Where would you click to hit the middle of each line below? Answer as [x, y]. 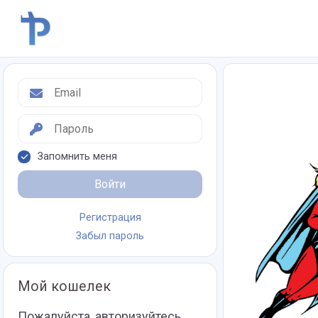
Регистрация [110, 218]
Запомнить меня [77, 157]
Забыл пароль [110, 236]
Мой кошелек [64, 286]
